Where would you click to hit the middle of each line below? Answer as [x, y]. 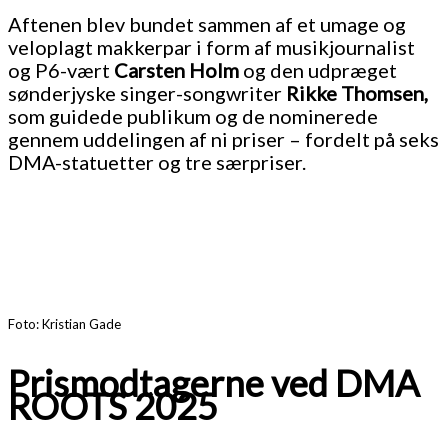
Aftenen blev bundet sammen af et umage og [207, 24]
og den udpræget [318, 70]
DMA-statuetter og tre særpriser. [157, 162]
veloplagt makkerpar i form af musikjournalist [211, 47]
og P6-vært [61, 70]
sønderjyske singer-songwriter [147, 93]
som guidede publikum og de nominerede [193, 116]
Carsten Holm [176, 70]
